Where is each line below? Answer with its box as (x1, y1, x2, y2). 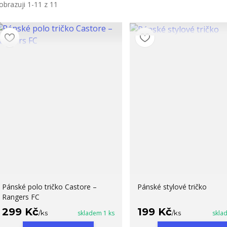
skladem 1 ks (77, 208, 115, 217)
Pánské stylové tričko (137, 181, 207, 192)
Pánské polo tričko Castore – (2, 181, 97, 192)
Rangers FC (2, 192, 40, 202)
